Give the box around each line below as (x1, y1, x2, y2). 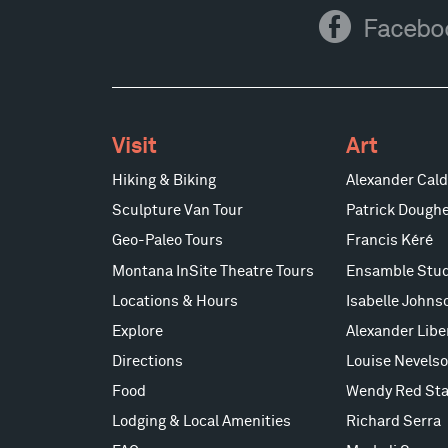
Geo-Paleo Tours (111, 233, 223, 249)
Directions (111, 353, 183, 369)
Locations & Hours (111, 293, 238, 309)
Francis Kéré (345, 233, 433, 249)
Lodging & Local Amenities (111, 413, 291, 429)
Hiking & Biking (111, 173, 216, 189)
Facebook (319, 9, 352, 54)
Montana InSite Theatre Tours (111, 263, 314, 279)
